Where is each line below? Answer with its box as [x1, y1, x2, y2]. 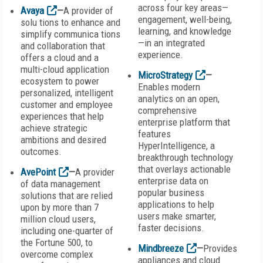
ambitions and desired [21, 134, 106, 146]
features [138, 128, 171, 140]
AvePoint [21, 166, 56, 178]
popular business [138, 187, 204, 198]
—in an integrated [138, 37, 205, 49]
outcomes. [21, 146, 62, 157]
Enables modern [138, 81, 200, 93]
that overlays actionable [138, 163, 231, 175]
